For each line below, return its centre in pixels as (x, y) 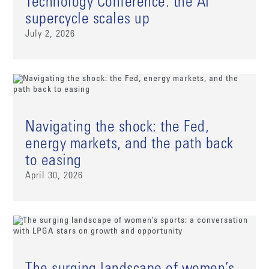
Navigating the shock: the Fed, (117, 128)
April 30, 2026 (54, 176)
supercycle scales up (88, 20)
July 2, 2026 (50, 35)
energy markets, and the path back (129, 145)
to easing (53, 162)
